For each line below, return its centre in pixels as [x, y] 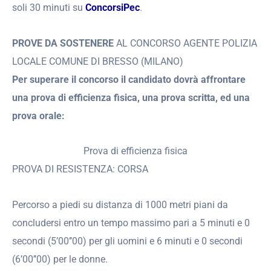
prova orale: [38, 116]
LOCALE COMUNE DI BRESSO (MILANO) [98, 61]
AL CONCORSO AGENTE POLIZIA [185, 43]
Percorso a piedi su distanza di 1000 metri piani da [120, 205]
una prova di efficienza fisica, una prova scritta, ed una [131, 97]
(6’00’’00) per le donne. [60, 260]
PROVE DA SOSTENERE [63, 43]
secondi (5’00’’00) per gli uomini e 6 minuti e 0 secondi [127, 241]
